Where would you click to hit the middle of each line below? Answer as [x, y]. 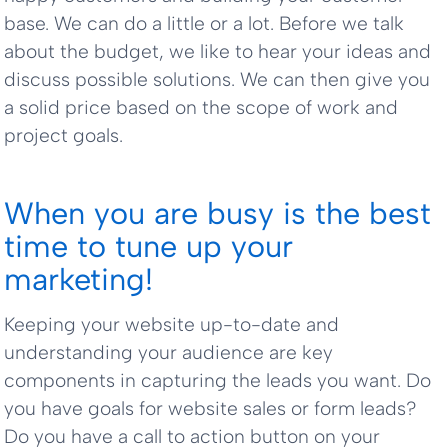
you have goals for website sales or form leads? [210, 408]
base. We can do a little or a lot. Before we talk [204, 24]
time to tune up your [149, 246]
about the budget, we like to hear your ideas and [218, 52]
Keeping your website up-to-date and [172, 324]
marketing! [79, 279]
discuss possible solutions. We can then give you [217, 80]
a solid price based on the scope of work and [201, 108]
